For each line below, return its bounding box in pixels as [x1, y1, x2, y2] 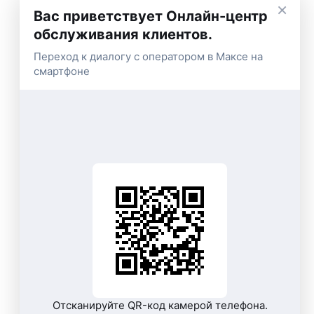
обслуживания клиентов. [34, 26, 212, 43]
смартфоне [34, 64, 90, 78]
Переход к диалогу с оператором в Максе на [34, 50, 263, 63]
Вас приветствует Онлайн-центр [34, 8, 268, 25]
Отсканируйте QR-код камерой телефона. [52, 298, 268, 312]
